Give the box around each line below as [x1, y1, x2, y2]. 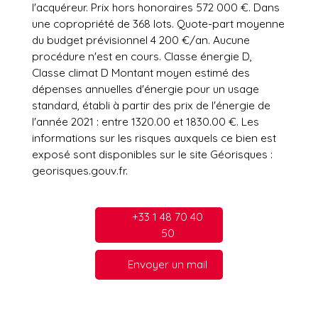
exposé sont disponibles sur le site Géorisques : [32, 146, 273, 161]
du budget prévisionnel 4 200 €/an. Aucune [32, 32, 250, 47]
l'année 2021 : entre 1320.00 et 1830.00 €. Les [32, 114, 259, 128]
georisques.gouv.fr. [32, 163, 128, 177]
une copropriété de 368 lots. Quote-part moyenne [32, 16, 285, 31]
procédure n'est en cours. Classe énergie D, [32, 48, 252, 63]
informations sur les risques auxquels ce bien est [32, 130, 276, 145]
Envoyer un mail [128, 257, 207, 272]
